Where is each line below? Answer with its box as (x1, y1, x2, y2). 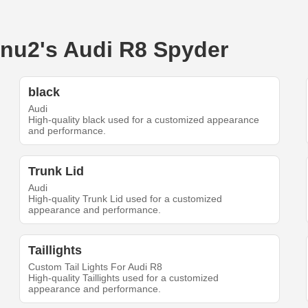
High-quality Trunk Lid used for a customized (28, 193, 223, 204)
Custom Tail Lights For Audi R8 (28, 261, 163, 272)
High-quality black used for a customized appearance (28, 114, 260, 125)
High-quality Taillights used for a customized (28, 272, 219, 283)
